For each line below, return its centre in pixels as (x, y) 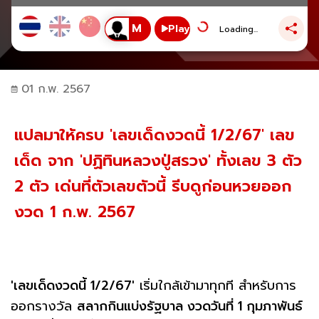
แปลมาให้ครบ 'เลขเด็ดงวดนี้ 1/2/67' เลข (155, 135)
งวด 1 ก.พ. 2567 (75, 211)
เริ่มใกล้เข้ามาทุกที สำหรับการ (215, 285)
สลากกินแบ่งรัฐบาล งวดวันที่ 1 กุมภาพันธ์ (190, 306)
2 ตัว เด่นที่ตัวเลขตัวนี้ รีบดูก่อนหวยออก (153, 186)
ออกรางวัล (44, 306)
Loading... (238, 30)
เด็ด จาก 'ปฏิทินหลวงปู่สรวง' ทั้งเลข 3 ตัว (158, 160)
